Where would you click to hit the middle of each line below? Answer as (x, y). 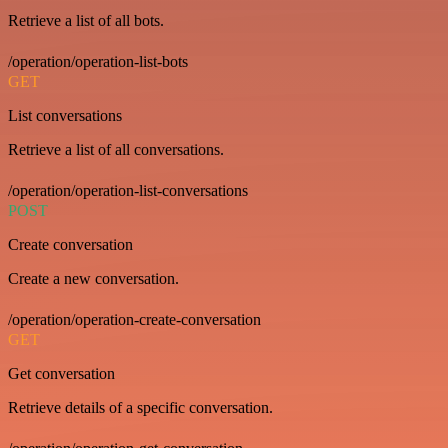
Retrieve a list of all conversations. (116, 150)
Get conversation (61, 374)
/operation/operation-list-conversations (128, 191)
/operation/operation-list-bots (98, 62)
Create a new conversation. (93, 279)
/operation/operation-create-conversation (134, 320)
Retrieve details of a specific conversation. (140, 408)
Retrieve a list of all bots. (86, 21)
